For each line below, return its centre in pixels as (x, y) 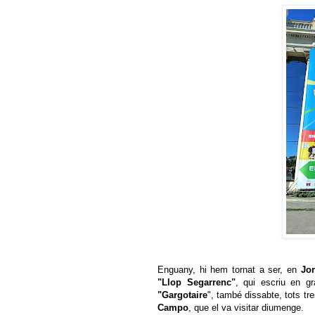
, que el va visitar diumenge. (247, 308)
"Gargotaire (182, 295)
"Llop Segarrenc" (197, 283)
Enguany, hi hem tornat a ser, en (227, 270)
